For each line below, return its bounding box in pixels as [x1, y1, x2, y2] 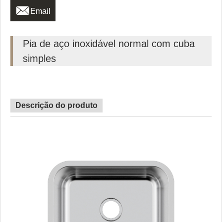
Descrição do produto [15, 101, 98, 110]
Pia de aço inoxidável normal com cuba [23, 38, 195, 50]
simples [23, 53, 56, 64]
